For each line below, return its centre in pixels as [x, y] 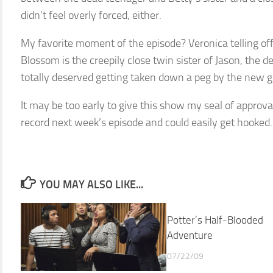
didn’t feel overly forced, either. [91, 15]
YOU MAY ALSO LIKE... [91, 184]
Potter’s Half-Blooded [215, 220]
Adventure [190, 235]
